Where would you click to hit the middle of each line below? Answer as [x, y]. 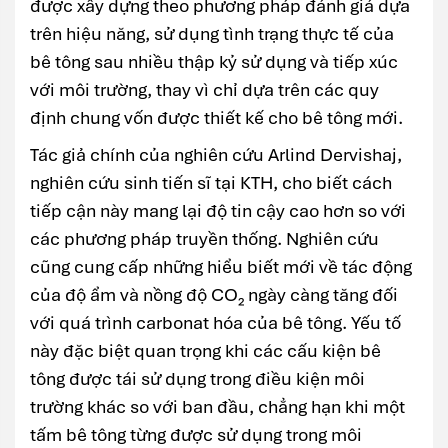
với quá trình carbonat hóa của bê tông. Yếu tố [215, 323]
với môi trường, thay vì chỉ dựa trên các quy [204, 90]
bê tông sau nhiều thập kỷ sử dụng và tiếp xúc [214, 62]
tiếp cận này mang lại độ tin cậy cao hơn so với [218, 211]
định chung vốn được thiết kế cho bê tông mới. [216, 118]
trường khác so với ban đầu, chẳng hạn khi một [217, 407]
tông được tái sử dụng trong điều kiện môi [197, 379]
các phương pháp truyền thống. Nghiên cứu [204, 239]
